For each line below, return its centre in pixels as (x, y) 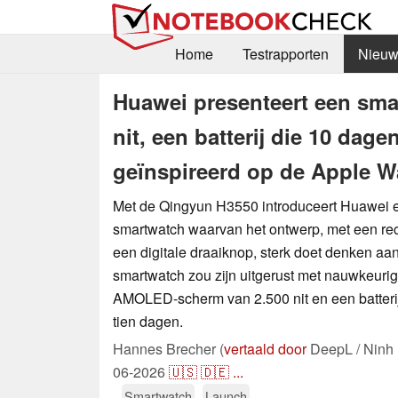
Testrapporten (285, 54)
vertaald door (265, 348)
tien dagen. (148, 321)
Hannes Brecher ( (168, 348)
